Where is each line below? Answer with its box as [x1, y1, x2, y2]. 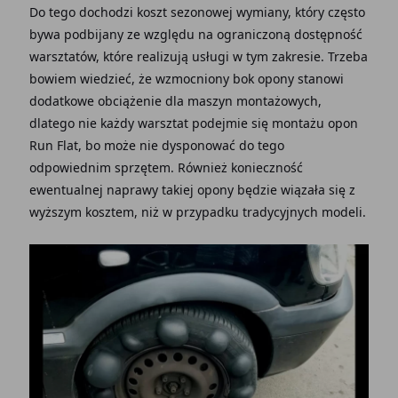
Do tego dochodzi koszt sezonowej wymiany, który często [28, 3, 365, 20]
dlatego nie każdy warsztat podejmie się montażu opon [28, 114, 358, 131]
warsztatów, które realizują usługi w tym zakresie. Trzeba [28, 47, 368, 65]
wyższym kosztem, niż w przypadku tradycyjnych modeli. [28, 203, 366, 220]
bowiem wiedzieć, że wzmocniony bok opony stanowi [28, 69, 344, 87]
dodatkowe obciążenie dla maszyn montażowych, [28, 92, 322, 109]
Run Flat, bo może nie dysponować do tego [28, 136, 284, 154]
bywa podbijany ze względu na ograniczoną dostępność [28, 25, 362, 43]
